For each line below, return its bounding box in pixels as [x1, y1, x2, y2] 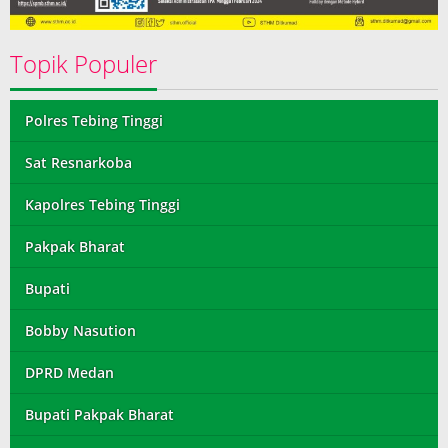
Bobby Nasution [25, 321, 136, 341]
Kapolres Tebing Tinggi [25, 195, 180, 215]
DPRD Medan [25, 363, 114, 383]
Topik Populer [10, 47, 157, 81]
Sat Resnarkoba [25, 153, 132, 173]
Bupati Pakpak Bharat [25, 405, 174, 425]
